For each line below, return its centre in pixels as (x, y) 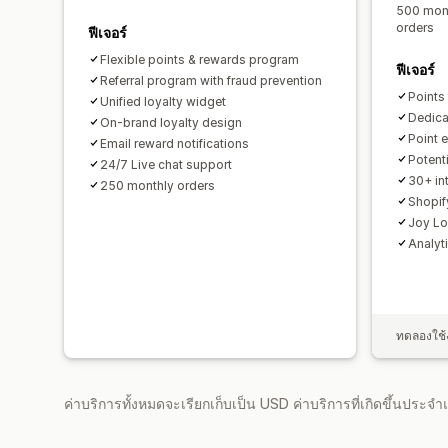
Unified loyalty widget (163, 101)
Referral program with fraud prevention (211, 80)
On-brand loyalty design (171, 122)
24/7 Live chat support (166, 164)
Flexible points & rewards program (199, 59)
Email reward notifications (174, 143)
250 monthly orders (157, 185)
